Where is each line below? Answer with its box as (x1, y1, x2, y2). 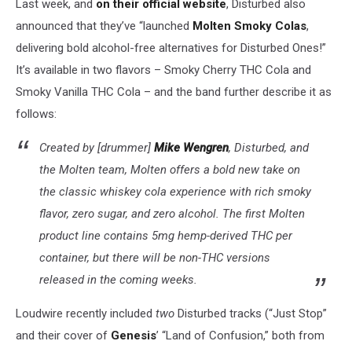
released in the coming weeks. (39, 273, 197, 288)
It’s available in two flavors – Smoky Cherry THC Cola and (16, 63, 311, 78)
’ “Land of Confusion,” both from (156, 328, 324, 343)
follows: (16, 107, 57, 122)
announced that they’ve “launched (16, 19, 192, 34)
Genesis (111, 328, 156, 343)
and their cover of (16, 328, 111, 343)
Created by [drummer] (39, 141, 154, 156)
